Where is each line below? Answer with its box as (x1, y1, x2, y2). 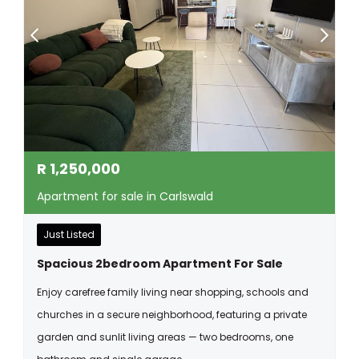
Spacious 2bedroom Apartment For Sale (37, 256, 283, 272)
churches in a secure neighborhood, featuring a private (37, 308, 307, 321)
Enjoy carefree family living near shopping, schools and (37, 285, 309, 299)
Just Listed (43, 228, 95, 241)
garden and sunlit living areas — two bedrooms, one (37, 330, 293, 344)
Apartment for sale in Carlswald (37, 188, 213, 204)
